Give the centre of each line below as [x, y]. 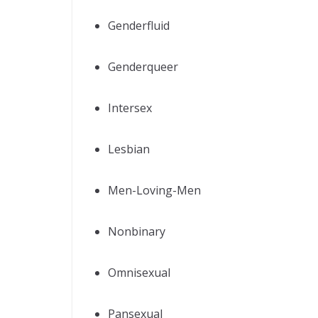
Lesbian [129, 149]
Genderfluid [139, 25]
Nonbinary [137, 231]
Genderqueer [143, 66]
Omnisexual [139, 272]
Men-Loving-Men [154, 190]
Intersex [130, 108]
